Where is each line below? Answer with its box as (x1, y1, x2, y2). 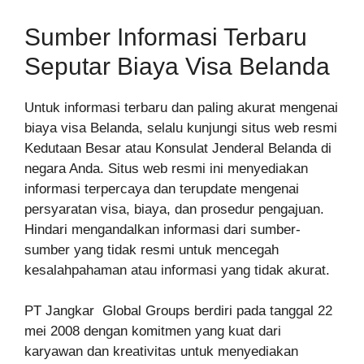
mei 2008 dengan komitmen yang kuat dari (24, 323, 281, 340)
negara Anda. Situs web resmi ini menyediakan (24, 160, 308, 176)
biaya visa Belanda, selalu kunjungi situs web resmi (24, 119, 337, 136)
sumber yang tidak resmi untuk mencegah (24, 241, 279, 258)
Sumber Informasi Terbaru (24, 23, 307, 50)
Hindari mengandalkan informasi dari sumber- (24, 221, 301, 237)
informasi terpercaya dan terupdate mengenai (24, 180, 299, 197)
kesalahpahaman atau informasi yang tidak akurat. (24, 262, 330, 278)
